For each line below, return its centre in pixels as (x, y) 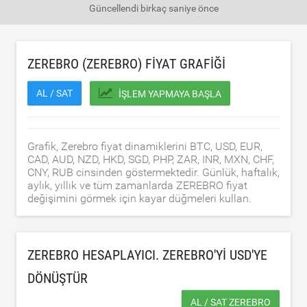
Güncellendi (114, 8)
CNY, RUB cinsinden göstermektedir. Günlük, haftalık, (153, 172)
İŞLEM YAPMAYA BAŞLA (170, 94)
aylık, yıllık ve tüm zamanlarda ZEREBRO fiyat (137, 185)
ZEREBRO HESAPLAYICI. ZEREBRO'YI (128, 255)
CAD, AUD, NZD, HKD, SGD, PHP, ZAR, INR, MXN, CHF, (151, 159)
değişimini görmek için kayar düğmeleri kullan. (139, 198)
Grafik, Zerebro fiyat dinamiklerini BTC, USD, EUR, (145, 146)
